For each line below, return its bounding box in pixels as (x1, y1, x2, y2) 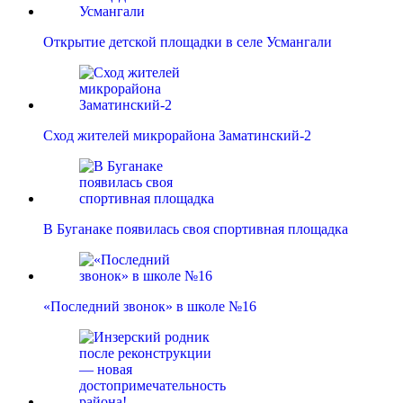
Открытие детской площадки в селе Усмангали (43, 34, 332, 50)
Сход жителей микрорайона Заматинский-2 (43, 128, 311, 144)
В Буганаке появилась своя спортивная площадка (43, 221, 348, 237)
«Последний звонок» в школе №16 (43, 299, 256, 315)
